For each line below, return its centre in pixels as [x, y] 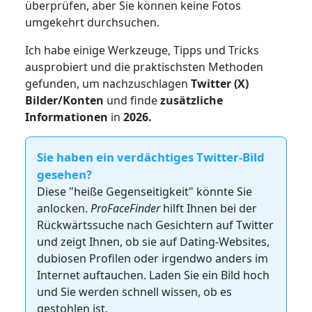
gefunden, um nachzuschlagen [108, 83]
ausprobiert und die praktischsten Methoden [144, 67]
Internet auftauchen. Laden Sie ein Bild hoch [153, 275]
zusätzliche [191, 100]
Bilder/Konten [65, 100]
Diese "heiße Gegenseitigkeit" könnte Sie [144, 191]
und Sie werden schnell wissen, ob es [134, 291]
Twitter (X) [219, 83]
